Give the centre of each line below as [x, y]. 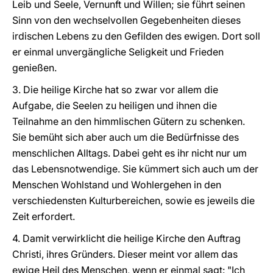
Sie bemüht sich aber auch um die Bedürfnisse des [126, 137]
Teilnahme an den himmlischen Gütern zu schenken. [129, 121]
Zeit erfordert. [44, 216]
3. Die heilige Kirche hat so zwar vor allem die [115, 90]
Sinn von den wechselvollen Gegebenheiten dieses [126, 20]
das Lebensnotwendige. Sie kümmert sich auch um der [135, 169]
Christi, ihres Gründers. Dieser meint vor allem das [125, 254]
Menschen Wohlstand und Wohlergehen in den [117, 185]
